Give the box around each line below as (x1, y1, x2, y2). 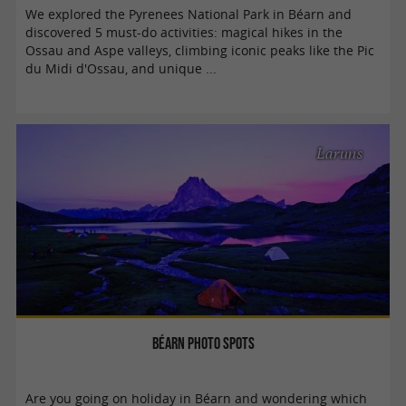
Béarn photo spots (151, 333, 255, 353)
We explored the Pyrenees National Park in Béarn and (25, 5, 353, 23)
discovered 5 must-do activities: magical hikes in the (25, 24, 343, 41)
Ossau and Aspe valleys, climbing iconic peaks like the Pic (25, 42, 375, 59)
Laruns (316, 143, 364, 164)
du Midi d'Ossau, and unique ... (25, 60, 217, 77)
